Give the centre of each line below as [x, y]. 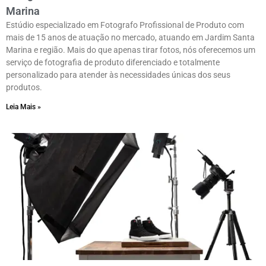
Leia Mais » [23, 107]
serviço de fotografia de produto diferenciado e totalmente [113, 63]
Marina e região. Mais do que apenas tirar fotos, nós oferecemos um [131, 50]
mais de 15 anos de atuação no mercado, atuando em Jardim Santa [130, 38]
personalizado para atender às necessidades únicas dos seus [118, 75]
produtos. [24, 88]
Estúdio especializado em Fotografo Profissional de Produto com [125, 25]
